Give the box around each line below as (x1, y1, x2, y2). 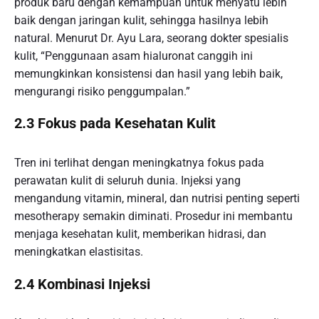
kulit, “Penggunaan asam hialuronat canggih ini (14, 48, 253, 63)
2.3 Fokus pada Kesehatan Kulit (14, 115, 216, 132)
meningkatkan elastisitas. (14, 244, 143, 258)
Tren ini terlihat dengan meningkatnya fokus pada (14, 155, 264, 169)
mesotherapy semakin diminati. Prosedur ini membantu (14, 209, 293, 223)
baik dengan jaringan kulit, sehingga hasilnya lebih (14, 13, 268, 27)
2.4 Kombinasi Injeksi (14, 275, 150, 293)
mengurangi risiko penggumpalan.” (14, 84, 190, 98)
